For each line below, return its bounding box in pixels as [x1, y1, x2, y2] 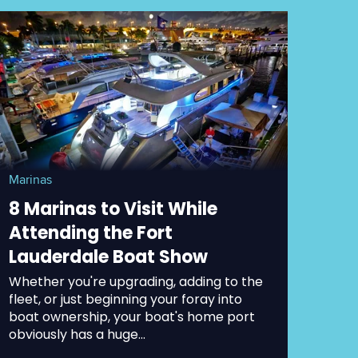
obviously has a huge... [9, 324, 146, 344]
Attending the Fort [9, 220, 173, 245]
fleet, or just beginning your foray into [9, 289, 243, 308]
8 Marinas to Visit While [9, 196, 218, 221]
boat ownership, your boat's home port [9, 307, 256, 326]
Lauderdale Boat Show [9, 244, 209, 269]
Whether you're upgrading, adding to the [9, 272, 264, 291]
